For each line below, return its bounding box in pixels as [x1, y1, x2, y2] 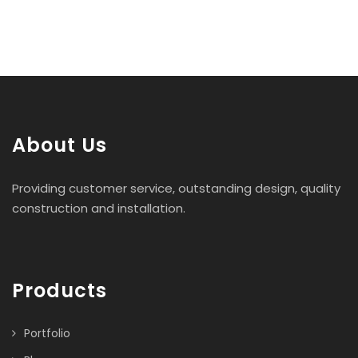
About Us [12, 131, 107, 158]
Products [12, 276, 107, 304]
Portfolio [24, 324, 70, 341]
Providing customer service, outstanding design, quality [12, 179, 340, 197]
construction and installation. [12, 199, 185, 217]
